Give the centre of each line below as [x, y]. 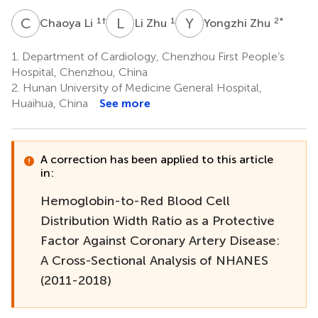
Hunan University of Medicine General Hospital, [141, 87]
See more [125, 103]
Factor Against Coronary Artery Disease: [160, 240]
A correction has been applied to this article [157, 159]
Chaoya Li [68, 23]
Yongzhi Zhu [238, 23]
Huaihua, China [50, 103]
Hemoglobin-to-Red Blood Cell [135, 201]
